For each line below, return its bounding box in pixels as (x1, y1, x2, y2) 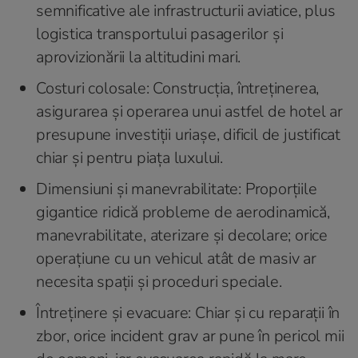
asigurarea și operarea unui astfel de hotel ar (36, 100, 343, 122)
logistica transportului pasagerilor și (36, 22, 284, 45)
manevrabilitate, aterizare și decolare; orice (36, 224, 328, 246)
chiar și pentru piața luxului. (36, 146, 223, 169)
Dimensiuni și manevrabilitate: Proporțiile (36, 177, 317, 200)
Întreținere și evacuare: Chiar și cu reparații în (36, 301, 340, 324)
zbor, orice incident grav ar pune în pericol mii (36, 324, 344, 347)
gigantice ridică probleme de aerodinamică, (36, 201, 330, 223)
